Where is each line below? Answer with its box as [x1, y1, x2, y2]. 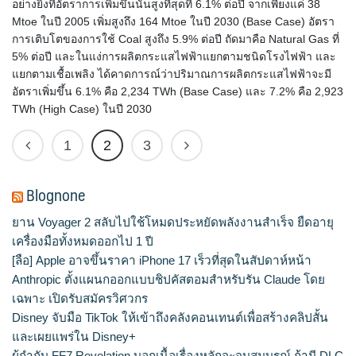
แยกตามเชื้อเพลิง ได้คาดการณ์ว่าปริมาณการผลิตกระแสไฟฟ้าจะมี [12, 68, 331, 80]
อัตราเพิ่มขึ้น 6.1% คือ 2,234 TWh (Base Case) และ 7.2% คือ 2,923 [12, 85, 343, 98]
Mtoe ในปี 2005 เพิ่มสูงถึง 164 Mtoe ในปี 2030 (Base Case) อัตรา [12, 15, 335, 28]
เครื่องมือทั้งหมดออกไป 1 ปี [12, 234, 153, 248]
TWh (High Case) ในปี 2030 [12, 103, 152, 115]
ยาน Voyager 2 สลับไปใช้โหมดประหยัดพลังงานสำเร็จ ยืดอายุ [12, 215, 334, 229]
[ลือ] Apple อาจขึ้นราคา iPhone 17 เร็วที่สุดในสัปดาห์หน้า [12, 253, 311, 267]
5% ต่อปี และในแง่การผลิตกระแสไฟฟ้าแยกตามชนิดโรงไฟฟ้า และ [12, 50, 336, 63]
